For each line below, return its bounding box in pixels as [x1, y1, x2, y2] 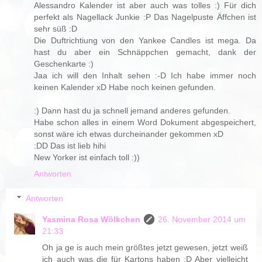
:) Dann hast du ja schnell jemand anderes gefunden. [34, 106, 230, 116]
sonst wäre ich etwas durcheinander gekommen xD [34, 129, 223, 139]
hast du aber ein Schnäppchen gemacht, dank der [34, 47, 256, 57]
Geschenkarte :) [34, 59, 94, 69]
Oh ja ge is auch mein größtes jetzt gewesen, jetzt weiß [42, 243, 248, 253]
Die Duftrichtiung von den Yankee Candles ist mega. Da [34, 36, 256, 46]
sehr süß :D [34, 24, 77, 34]
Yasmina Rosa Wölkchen [42, 215, 141, 225]
